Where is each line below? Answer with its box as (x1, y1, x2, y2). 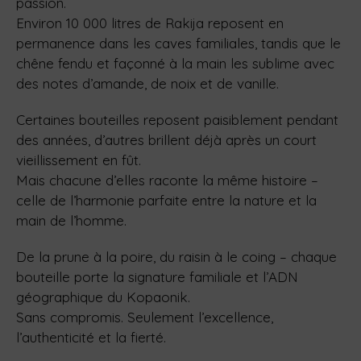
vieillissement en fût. (16, 151, 141, 169)
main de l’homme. (16, 212, 127, 230)
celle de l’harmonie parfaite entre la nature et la (16, 192, 317, 210)
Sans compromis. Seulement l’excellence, (16, 309, 273, 326)
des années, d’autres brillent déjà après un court (16, 131, 317, 149)
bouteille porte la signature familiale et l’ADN (16, 268, 298, 286)
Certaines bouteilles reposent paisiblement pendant (16, 111, 338, 129)
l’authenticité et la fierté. (16, 329, 166, 346)
